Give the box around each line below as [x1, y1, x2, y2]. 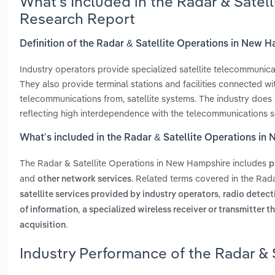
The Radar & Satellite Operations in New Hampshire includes [20, 157, 269, 169]
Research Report [20, 9, 135, 28]
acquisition [20, 221, 66, 230]
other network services [37, 175, 131, 184]
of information [20, 206, 78, 215]
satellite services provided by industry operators [20, 190, 219, 199]
